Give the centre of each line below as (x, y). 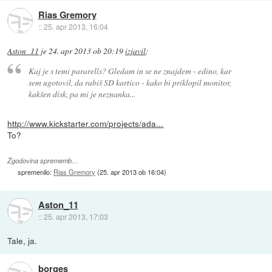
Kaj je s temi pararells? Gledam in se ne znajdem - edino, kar (130, 71)
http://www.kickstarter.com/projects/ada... (86, 124)
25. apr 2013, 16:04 (76, 27)
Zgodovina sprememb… (43, 160)
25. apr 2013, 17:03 (76, 216)
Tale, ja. (22, 241)
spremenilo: (36, 172)
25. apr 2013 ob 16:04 (132, 172)
